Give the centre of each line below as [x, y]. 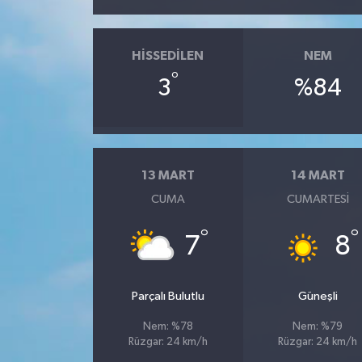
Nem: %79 [318, 326]
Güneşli [318, 296]
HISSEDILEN [168, 56]
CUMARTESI [318, 199]
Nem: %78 [168, 326]
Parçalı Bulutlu [168, 296]
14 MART [318, 175]
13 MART [168, 175]
